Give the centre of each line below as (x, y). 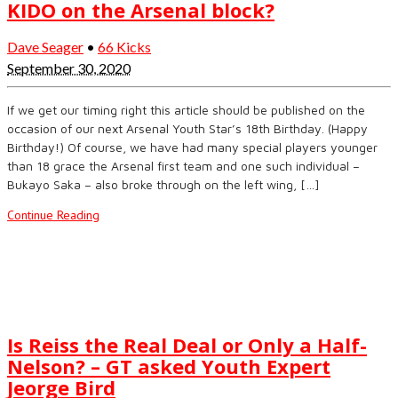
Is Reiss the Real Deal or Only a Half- (187, 345)
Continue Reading (53, 215)
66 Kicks (124, 46)
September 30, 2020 (69, 68)
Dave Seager (45, 46)
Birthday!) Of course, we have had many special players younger (192, 147)
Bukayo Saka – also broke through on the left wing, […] (163, 184)
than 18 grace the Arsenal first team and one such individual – (183, 165)
